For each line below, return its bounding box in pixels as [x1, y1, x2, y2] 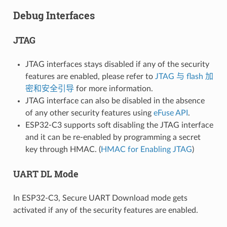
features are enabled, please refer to [25, 72, 155, 81]
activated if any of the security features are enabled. [13, 206, 198, 214]
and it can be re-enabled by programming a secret [25, 133, 201, 141]
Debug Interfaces [13, 8, 95, 22]
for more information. [73, 84, 153, 93]
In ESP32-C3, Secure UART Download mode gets [13, 194, 187, 202]
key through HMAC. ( [25, 145, 101, 154]
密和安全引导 [25, 84, 74, 93]
